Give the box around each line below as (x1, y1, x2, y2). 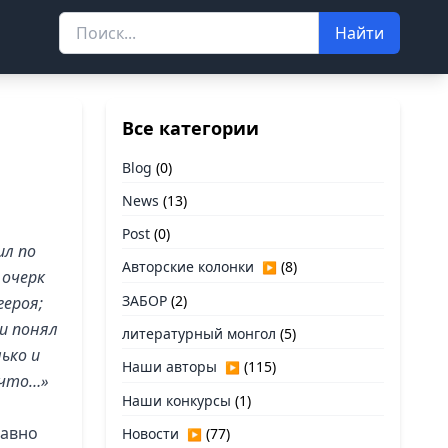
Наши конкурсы (122, 391, 231, 410)
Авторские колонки (122, 257, 254, 276)
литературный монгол (122, 324, 276, 343)
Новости (122, 424, 179, 443)
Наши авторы (122, 357, 217, 376)
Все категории (122, 116, 259, 140)
